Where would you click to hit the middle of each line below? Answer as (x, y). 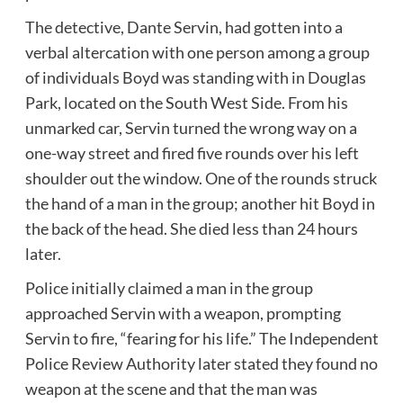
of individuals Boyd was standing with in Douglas (195, 77)
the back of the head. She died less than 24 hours (191, 228)
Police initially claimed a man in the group (169, 287)
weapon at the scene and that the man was (171, 388)
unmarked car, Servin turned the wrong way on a (191, 127)
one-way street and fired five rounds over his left (192, 152)
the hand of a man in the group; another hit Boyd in (200, 203)
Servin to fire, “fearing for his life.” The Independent (201, 338)
